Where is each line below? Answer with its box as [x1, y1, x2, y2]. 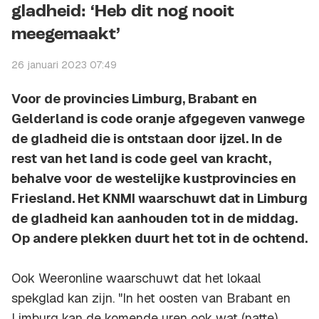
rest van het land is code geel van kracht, [11, 150, 271, 167]
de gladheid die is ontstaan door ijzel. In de [11, 130, 282, 147]
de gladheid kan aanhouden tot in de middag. [11, 210, 298, 227]
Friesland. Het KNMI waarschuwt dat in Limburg [11, 190, 308, 207]
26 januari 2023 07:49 [11, 58, 117, 72]
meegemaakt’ [11, 26, 120, 44]
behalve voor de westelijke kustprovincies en [11, 170, 296, 187]
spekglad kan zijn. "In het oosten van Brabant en [11, 290, 291, 307]
